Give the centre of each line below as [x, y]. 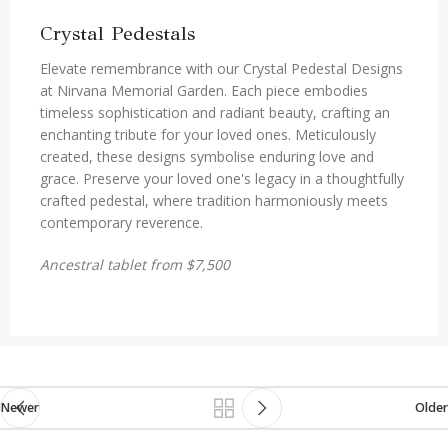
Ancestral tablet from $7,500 [135, 264]
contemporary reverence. [121, 222]
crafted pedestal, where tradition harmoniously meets [214, 200]
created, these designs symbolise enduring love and [207, 156]
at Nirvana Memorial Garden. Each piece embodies [204, 90]
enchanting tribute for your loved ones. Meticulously [208, 134]
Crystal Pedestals [117, 33]
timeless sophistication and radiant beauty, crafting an [215, 112]
